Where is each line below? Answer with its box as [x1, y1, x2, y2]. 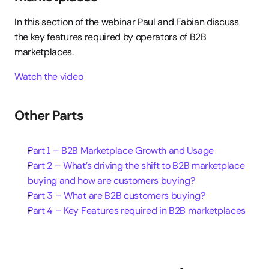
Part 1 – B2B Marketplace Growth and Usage [28, 144, 214, 157]
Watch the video [14, 70, 83, 83]
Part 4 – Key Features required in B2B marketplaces [28, 204, 246, 217]
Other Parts [14, 107, 84, 124]
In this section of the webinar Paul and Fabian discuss [14, 16, 239, 28]
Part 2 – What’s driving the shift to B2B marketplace [28, 159, 245, 172]
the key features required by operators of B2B [14, 31, 207, 43]
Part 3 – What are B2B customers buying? [28, 189, 205, 202]
